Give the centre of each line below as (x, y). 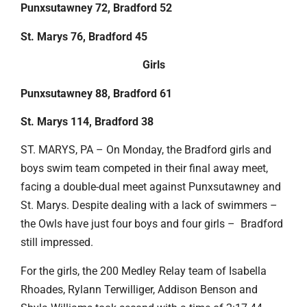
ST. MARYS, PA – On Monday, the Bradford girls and (146, 150)
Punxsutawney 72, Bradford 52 (96, 8)
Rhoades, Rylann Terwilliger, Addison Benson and (139, 289)
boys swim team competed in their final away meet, (144, 169)
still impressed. (57, 243)
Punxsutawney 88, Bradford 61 (96, 93)
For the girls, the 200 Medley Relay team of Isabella (144, 271)
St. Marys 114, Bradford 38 (87, 121)
